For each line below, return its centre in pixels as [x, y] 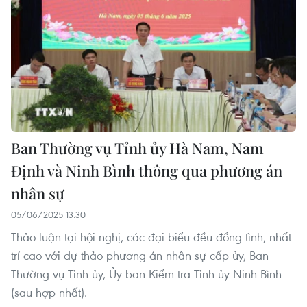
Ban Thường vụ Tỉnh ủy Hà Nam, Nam [137, 148]
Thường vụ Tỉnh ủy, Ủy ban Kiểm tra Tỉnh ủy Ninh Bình [146, 273]
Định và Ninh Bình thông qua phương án [147, 170]
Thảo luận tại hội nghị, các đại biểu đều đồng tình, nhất [151, 236]
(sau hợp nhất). [49, 292]
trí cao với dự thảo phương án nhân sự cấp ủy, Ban [140, 255]
